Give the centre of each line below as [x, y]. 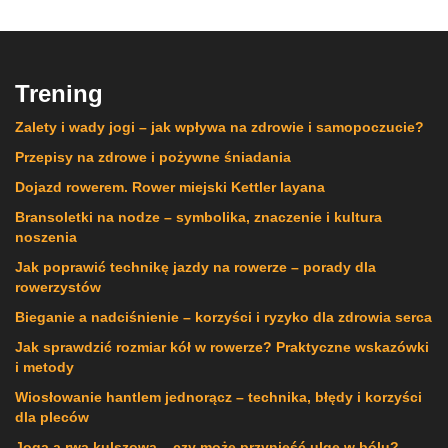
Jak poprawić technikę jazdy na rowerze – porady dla [195, 266]
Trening [59, 93]
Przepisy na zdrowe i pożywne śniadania [153, 156]
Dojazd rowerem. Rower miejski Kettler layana [170, 186]
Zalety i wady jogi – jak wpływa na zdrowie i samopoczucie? [219, 126]
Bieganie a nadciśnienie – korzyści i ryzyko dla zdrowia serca [223, 316]
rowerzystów [58, 286]
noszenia [46, 236]
